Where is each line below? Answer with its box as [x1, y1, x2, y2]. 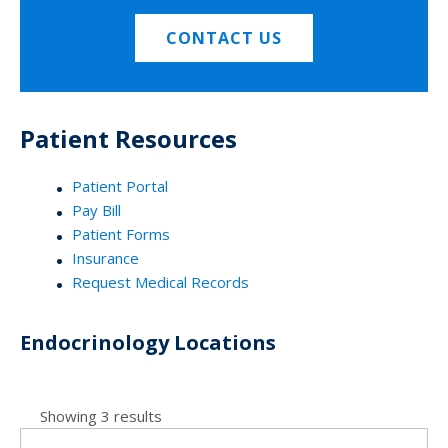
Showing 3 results [40, 405, 162, 426]
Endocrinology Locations [20, 328, 276, 356]
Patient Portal [72, 175, 168, 196]
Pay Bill [72, 199, 121, 220]
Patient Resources [20, 121, 237, 155]
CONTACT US [166, 26, 282, 49]
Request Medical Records [72, 271, 249, 292]
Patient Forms [72, 223, 170, 244]
